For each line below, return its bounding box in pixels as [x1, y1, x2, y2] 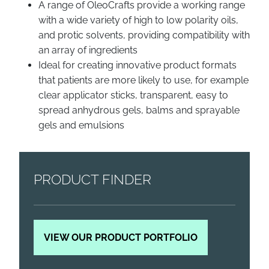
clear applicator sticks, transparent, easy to [38, 89, 228, 101]
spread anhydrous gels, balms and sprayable [38, 104, 240, 116]
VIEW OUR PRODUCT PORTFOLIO [44, 232, 198, 243]
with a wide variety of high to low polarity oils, [38, 14, 238, 26]
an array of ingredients [38, 44, 138, 56]
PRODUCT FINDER [34, 171, 151, 187]
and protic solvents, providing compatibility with [38, 29, 250, 41]
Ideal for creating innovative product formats [38, 59, 237, 71]
